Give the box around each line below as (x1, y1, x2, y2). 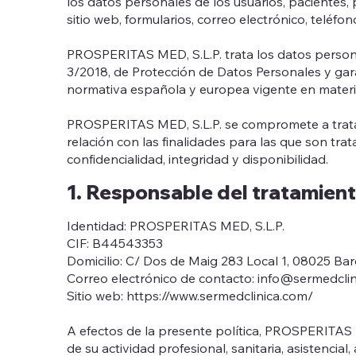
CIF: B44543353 (67, 234, 163, 251)
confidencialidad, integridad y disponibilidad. (67, 150, 328, 167)
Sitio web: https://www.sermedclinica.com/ (67, 287, 313, 304)
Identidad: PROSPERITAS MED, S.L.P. (67, 217, 284, 234)
